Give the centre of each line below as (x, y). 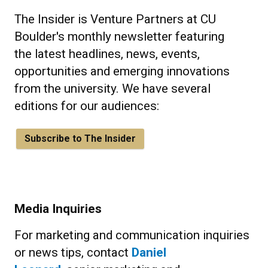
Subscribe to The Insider (80, 138)
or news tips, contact (73, 252)
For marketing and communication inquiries (132, 235)
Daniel (149, 252)
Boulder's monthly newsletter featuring (119, 36)
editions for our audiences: (87, 106)
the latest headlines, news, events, (107, 54)
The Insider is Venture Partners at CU (115, 19)
